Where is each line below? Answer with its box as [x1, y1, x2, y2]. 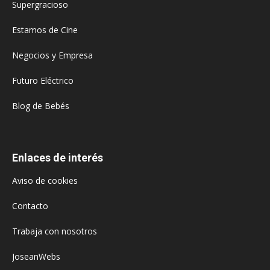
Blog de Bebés [12, 100, 69, 112]
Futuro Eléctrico [12, 75, 74, 87]
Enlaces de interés [12, 151, 103, 165]
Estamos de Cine [12, 24, 78, 36]
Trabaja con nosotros [12, 225, 97, 237]
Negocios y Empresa [12, 49, 93, 61]
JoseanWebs [12, 251, 60, 263]
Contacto [12, 200, 48, 212]
